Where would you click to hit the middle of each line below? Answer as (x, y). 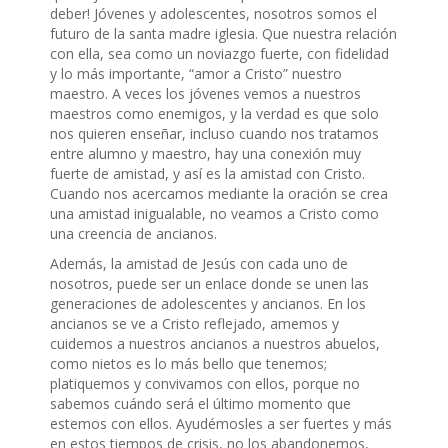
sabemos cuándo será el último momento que (200, 404)
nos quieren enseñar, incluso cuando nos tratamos (214, 134)
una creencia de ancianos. (133, 234)
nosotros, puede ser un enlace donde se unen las (209, 284)
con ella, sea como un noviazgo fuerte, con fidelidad (219, 54)
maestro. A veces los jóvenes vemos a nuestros (205, 94)
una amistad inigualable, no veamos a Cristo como (214, 214)
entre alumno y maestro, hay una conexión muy (205, 154)
